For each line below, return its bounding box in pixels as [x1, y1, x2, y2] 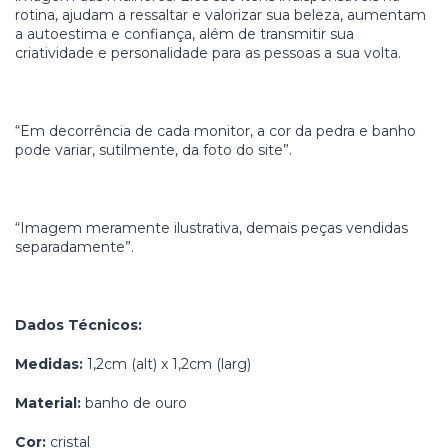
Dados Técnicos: [15, 316, 142, 335]
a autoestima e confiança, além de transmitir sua [15, 25, 354, 44]
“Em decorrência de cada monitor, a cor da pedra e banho [15, 122, 416, 141]
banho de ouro [81, 394, 187, 413]
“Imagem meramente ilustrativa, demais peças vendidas [15, 219, 408, 238]
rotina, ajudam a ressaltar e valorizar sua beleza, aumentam [15, 6, 426, 25]
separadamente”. [15, 238, 134, 257]
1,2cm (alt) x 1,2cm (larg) [87, 355, 251, 374]
